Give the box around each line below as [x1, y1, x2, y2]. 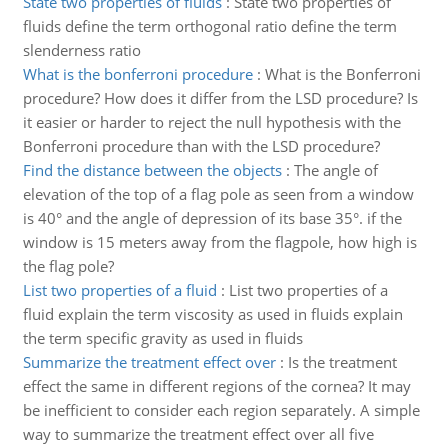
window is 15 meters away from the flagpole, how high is [22, 232, 417, 252]
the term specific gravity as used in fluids [22, 328, 303, 348]
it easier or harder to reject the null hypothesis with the [22, 112, 401, 132]
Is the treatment [287, 352, 397, 372]
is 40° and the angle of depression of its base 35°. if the [22, 208, 402, 228]
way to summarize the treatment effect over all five [22, 424, 374, 444]
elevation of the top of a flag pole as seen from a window [22, 184, 414, 204]
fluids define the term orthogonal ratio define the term [22, 16, 397, 36]
